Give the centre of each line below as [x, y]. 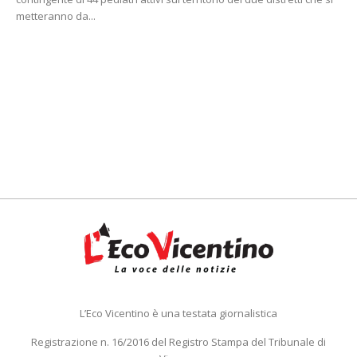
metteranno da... [56, 16]
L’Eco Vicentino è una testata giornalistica [178, 313]
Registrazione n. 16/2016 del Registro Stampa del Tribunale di [178, 341]
